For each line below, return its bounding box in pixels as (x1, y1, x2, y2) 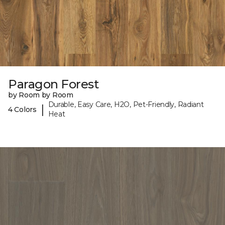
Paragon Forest (8, 77, 99, 92)
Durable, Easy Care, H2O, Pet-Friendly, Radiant (48, 100, 204, 109)
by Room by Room (8, 90, 73, 100)
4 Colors (8, 104, 37, 114)
